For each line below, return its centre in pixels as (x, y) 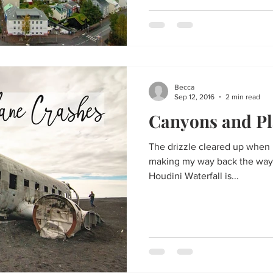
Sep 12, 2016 (194, 97)
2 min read (243, 97)
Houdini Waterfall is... (194, 175)
